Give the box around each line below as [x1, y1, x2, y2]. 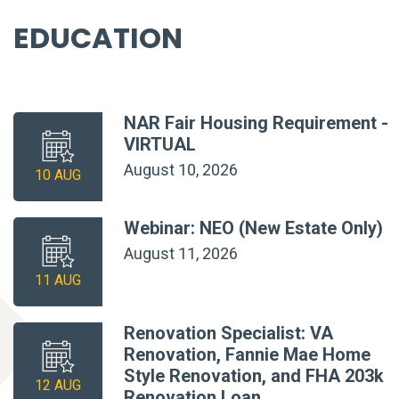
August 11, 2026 [124, 243, 238, 263]
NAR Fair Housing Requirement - [124, 111, 388, 134]
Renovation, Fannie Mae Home [124, 343, 370, 365]
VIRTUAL [124, 133, 196, 155]
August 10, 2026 [124, 159, 238, 179]
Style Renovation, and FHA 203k [124, 364, 384, 387]
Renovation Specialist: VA [124, 322, 333, 344]
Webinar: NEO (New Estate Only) [124, 216, 383, 239]
